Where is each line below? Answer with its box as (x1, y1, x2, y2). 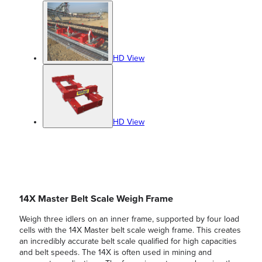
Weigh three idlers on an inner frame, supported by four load (19, 213, 239, 224)
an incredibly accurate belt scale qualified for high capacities (19, 236, 237, 246)
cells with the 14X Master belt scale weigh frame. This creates (19, 225, 241, 235)
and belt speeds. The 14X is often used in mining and (19, 247, 212, 257)
